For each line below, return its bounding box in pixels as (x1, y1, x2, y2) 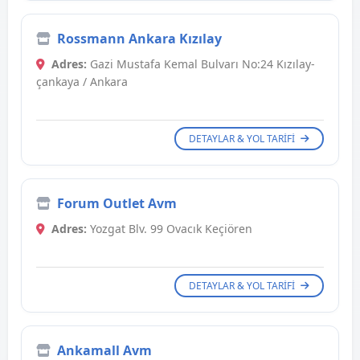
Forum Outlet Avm (57, 194, 177, 213)
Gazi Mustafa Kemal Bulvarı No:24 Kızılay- (87, 56, 315, 72)
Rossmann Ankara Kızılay (57, 30, 222, 48)
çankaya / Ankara (36, 74, 128, 90)
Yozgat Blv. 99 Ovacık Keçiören (87, 221, 252, 237)
